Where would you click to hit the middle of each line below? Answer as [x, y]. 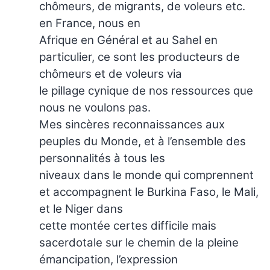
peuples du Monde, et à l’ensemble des [143, 141]
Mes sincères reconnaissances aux [132, 124]
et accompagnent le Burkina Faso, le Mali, [149, 192]
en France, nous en [90, 23]
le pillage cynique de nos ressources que [146, 90]
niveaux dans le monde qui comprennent [146, 175]
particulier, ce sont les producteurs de [140, 57]
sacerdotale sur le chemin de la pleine [139, 242]
